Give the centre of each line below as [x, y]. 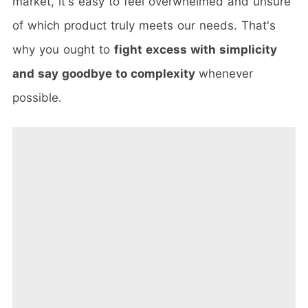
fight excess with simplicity [196, 49]
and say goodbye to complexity [106, 73]
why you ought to [63, 49]
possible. [39, 97]
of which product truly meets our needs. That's [144, 25]
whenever [226, 73]
